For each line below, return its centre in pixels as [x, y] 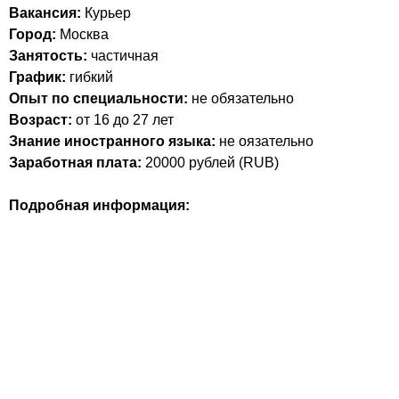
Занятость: [48, 56]
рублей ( [214, 163]
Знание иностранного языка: [112, 141]
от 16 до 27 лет [123, 120]
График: [37, 77]
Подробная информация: [99, 205]
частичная [125, 56]
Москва [82, 34]
